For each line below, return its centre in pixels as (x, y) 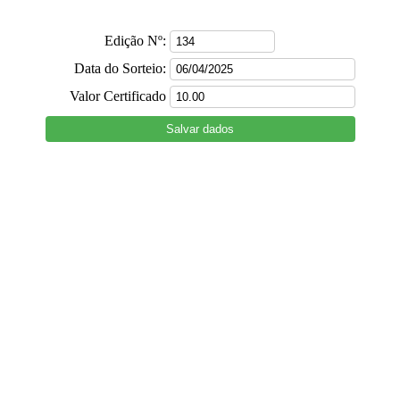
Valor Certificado (117, 96)
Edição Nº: (135, 41)
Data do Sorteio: (120, 68)
